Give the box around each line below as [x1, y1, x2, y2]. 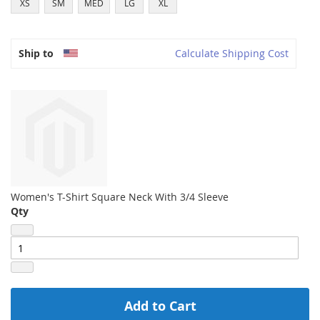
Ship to [19, 46, 54, 60]
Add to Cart [124, 297, 196, 315]
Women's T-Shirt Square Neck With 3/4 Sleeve [11, 190, 229, 204]
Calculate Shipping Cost [175, 46, 289, 60]
